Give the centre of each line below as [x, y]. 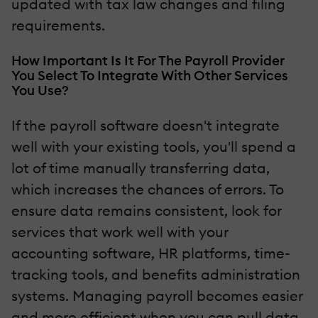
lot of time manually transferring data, [141, 168]
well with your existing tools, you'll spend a [154, 147]
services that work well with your [120, 232]
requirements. [58, 26]
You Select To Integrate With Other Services [150, 76]
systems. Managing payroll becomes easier [157, 296]
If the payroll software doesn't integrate [146, 126]
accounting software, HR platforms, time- [151, 253]
